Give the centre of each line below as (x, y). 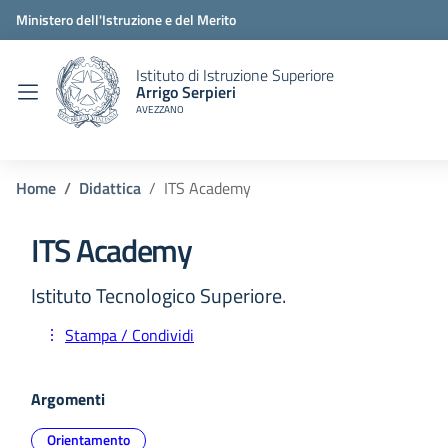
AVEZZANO (160, 109)
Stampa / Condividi (129, 335)
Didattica (110, 188)
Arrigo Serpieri (186, 91)
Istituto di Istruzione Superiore (235, 74)
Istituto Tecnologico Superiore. (158, 295)
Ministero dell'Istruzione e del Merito (126, 19)
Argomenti (68, 399)
